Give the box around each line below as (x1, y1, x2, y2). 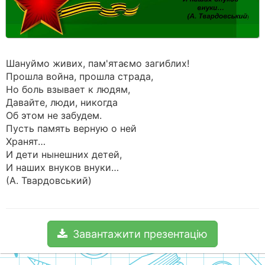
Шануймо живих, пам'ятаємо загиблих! (6, 57, 189, 69)
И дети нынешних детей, (6, 148, 122, 160)
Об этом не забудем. (6, 109, 102, 121)
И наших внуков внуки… (6, 161, 119, 173)
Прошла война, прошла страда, (6, 70, 153, 82)
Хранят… (6, 135, 46, 147)
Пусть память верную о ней (6, 122, 137, 134)
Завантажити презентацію (73, 228, 208, 240)
